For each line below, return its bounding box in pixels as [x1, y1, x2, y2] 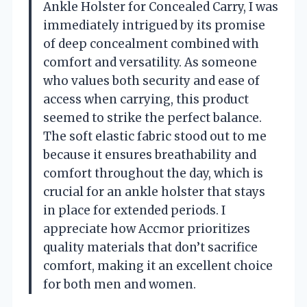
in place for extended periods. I [43, 202, 225, 218]
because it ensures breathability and [43, 147, 256, 162]
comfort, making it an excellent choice [43, 258, 273, 273]
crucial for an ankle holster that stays [43, 184, 265, 199]
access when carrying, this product [43, 91, 249, 107]
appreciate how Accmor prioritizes [43, 221, 250, 236]
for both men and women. [43, 276, 196, 292]
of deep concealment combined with [43, 36, 259, 51]
